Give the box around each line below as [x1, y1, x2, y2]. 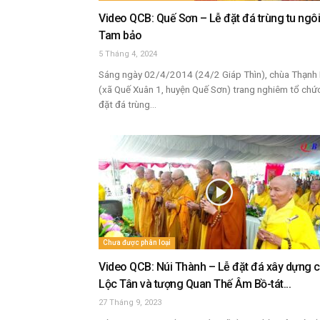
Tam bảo [99, 29, 142, 42]
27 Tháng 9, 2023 [99, 298, 161, 307]
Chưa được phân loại [103, 239, 171, 246]
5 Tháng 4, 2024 [99, 49, 157, 59]
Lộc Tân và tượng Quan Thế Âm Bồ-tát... [99, 277, 291, 291]
